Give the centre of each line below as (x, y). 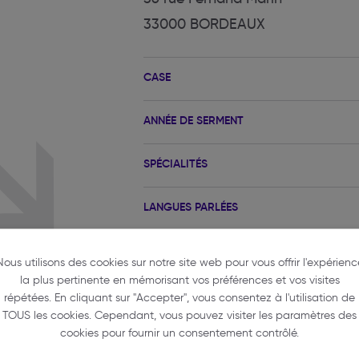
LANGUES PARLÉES (191, 207)
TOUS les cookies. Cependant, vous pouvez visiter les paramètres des (179, 315)
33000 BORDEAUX (204, 24)
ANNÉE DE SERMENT (194, 120)
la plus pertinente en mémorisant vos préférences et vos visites (179, 280)
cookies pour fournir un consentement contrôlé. (179, 333)
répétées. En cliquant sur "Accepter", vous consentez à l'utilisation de (179, 297)
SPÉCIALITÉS (175, 163)
